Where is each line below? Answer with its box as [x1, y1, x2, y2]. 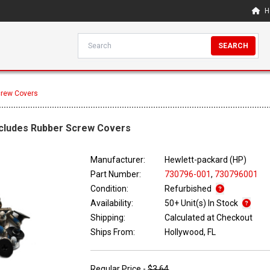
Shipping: [90, 213, 126, 223]
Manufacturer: [90, 155, 146, 165]
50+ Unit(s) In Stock [165, 198, 240, 209]
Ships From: [90, 227, 136, 237]
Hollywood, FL [165, 227, 216, 237]
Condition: [90, 184, 129, 194]
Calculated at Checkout [165, 213, 253, 223]
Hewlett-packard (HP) [165, 155, 247, 165]
